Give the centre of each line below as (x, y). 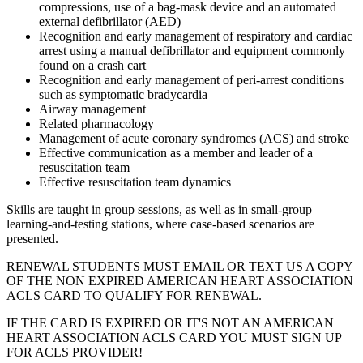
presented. (32, 239)
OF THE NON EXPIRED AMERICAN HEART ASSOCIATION (180, 281)
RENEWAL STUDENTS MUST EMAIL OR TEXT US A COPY (179, 267)
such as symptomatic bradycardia (123, 95)
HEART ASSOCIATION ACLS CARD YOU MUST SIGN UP (174, 338)
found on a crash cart (92, 66)
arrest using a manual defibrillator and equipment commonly (192, 51)
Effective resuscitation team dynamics (135, 182)
